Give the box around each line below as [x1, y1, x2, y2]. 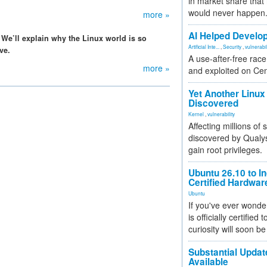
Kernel [188, 110, 204, 117]
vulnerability [207, 110, 235, 117]
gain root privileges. [188, 144, 262, 156]
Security [223, 43, 241, 50]
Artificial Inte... [188, 43, 219, 50]
